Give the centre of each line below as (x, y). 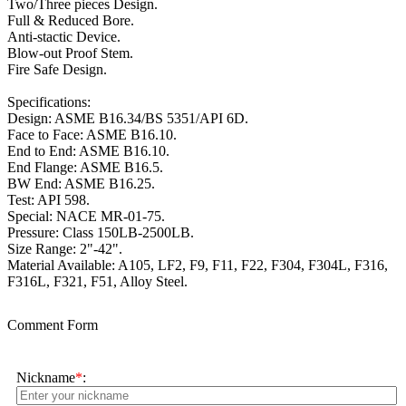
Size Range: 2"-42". (67, 249)
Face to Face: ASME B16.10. (94, 135)
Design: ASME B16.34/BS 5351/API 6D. (130, 119)
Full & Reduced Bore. (72, 21)
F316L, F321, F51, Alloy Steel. (99, 282)
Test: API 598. (50, 200)
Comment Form (53, 325)
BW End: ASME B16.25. (83, 184)
